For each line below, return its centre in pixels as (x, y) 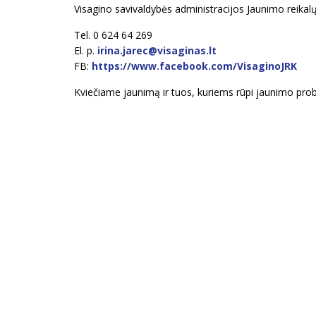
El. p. (85, 50)
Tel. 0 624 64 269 (113, 35)
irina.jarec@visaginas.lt (157, 50)
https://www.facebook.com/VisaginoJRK (194, 66)
